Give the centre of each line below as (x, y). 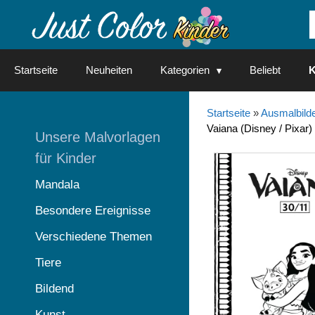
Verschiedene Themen (94, 237)
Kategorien (185, 70)
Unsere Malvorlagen (98, 137)
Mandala (57, 185)
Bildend (54, 289)
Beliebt (265, 70)
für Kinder (66, 158)
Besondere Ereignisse (93, 211)
